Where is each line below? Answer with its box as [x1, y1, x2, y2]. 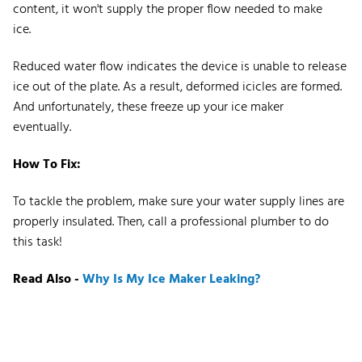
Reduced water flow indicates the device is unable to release [13, 56, 347, 78]
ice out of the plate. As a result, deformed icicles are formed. [13, 76, 342, 98]
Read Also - [13, 268, 82, 290]
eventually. [13, 116, 74, 138]
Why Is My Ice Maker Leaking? [82, 268, 260, 290]
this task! [13, 231, 62, 253]
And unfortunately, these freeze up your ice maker [13, 96, 284, 118]
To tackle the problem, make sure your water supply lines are [13, 191, 344, 213]
